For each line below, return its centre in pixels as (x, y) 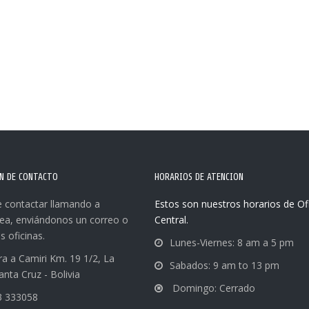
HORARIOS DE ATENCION (199, 177)
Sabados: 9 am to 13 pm (225, 265)
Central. (171, 220)
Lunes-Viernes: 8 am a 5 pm (232, 242)
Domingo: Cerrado (212, 288)
